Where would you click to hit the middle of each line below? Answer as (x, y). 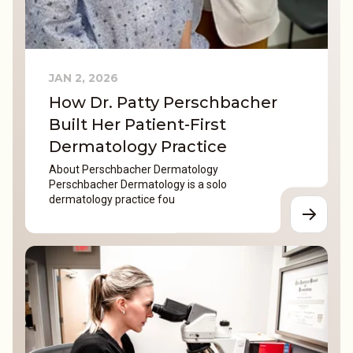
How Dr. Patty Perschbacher (163, 102)
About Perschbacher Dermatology (134, 170)
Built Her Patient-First (137, 124)
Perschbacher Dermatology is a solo (138, 185)
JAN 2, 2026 (84, 78)
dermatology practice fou (112, 200)
